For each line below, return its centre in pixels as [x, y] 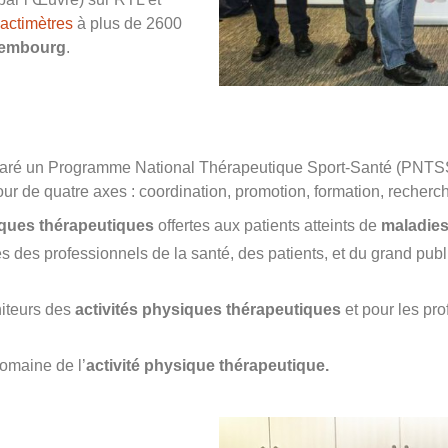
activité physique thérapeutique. [207, 365]
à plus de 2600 [127, 23]
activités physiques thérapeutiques [208, 309]
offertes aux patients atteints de [267, 225]
